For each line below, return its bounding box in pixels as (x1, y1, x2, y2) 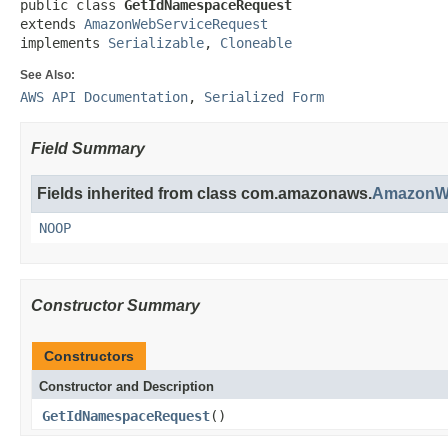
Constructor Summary (31, 297, 200, 314)
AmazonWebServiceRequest (84, 16, 268, 32)
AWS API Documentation (20, 89, 188, 105)
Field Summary (31, 140, 145, 157)
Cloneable (220, 35, 292, 51)
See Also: (20, 68, 75, 82)
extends (20, 16, 84, 32)
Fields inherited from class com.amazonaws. (37, 185, 372, 202)
